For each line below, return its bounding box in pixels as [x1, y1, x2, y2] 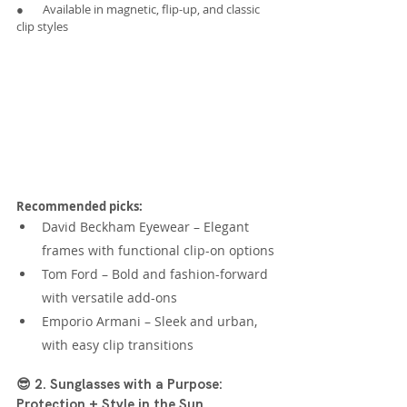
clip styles [16, 18, 68, 35]
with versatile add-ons [42, 289, 177, 307]
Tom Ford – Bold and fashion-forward [42, 265, 272, 283]
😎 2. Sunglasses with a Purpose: [16, 375, 226, 394]
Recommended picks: [16, 198, 143, 215]
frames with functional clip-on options [42, 242, 274, 260]
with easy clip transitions [42, 336, 194, 354]
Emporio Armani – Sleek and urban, [42, 313, 261, 331]
